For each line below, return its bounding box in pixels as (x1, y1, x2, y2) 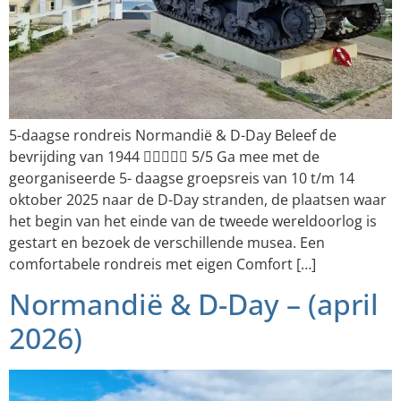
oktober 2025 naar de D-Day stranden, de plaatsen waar (9, 190, 387, 209)
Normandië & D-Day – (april (9, 285, 379, 324)
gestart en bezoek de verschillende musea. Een (9, 233, 325, 252)
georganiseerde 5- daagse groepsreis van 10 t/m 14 (9, 168, 354, 188)
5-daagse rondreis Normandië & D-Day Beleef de (9, 125, 337, 145)
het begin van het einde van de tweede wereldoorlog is (9, 211, 377, 231)
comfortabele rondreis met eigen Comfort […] (9, 254, 316, 274)
